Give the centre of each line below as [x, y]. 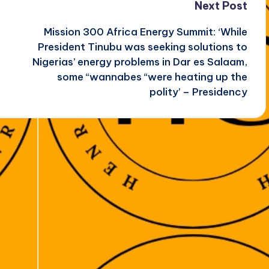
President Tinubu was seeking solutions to [142, 47]
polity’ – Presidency [198, 92]
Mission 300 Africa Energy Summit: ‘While [145, 32]
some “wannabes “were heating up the [152, 77]
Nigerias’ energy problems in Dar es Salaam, [140, 62]
